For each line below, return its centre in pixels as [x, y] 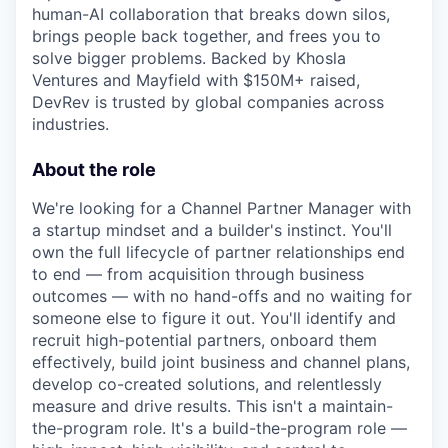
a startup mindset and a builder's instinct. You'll [212, 230]
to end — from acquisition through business [198, 274]
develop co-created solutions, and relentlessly [207, 384]
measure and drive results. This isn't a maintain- [212, 406]
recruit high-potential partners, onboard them [204, 340]
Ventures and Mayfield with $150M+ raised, [196, 80]
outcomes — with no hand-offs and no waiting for [222, 296]
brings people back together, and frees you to [206, 36]
